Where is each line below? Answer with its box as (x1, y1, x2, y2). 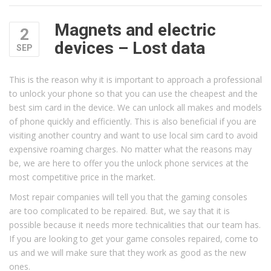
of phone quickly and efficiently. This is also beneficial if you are (9, 115, 256, 127)
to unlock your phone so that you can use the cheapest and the (9, 87, 258, 99)
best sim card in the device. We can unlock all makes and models (9, 101, 262, 113)
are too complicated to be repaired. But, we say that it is (9, 204, 230, 217)
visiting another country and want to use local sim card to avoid (9, 129, 258, 141)
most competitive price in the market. (9, 171, 155, 183)
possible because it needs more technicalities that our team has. (9, 218, 261, 230)
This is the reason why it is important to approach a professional (9, 73, 262, 85)
